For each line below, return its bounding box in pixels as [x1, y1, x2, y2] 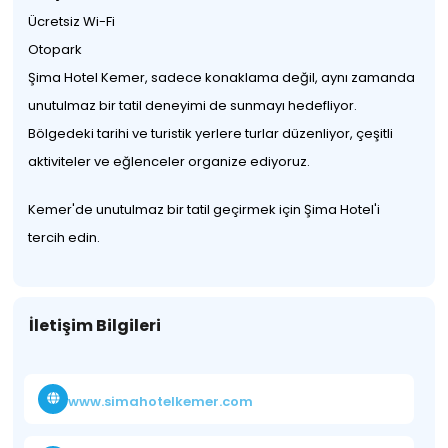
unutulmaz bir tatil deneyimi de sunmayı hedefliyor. [28, 96, 358, 115]
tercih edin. [28, 228, 101, 247]
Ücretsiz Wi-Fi [28, 12, 116, 31]
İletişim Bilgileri [29, 314, 162, 337]
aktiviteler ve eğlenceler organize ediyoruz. [28, 152, 311, 171]
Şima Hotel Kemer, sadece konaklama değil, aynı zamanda [28, 68, 416, 87]
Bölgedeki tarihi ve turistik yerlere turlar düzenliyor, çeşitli [28, 124, 394, 143]
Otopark [28, 40, 83, 59]
